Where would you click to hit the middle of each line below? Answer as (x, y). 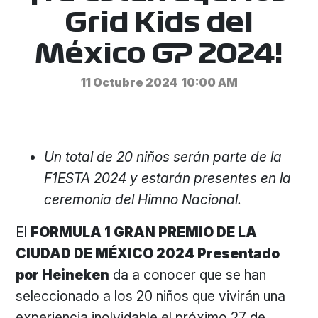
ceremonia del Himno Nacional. (145, 199)
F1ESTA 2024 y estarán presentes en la (168, 178)
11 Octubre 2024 (129, 82)
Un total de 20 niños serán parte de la (163, 157)
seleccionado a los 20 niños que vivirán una (151, 296)
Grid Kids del (159, 23)
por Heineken (63, 275)
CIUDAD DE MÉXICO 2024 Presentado (148, 253)
